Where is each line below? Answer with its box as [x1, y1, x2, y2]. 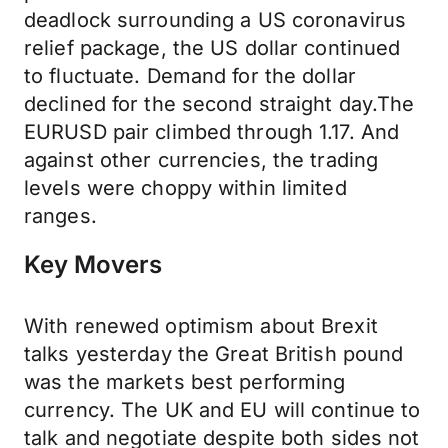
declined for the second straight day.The [24, 92, 415, 116]
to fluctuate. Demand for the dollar [24, 64, 356, 88]
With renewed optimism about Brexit [24, 314, 378, 338]
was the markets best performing [24, 370, 346, 394]
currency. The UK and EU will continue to [24, 398, 421, 422]
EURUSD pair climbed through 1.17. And [24, 120, 400, 144]
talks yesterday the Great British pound [24, 342, 404, 366]
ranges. [24, 204, 97, 228]
